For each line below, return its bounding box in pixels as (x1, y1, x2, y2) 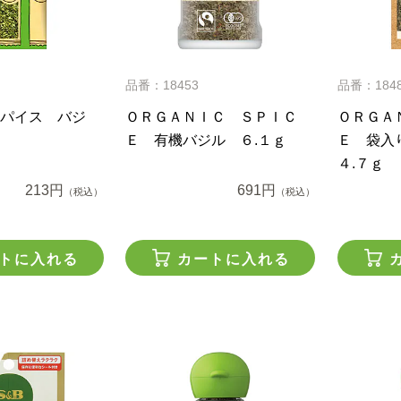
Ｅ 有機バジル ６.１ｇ (125, 132, 287, 148)
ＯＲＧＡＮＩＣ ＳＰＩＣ (125, 108, 298, 124)
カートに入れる (177, 251, 291, 267)
